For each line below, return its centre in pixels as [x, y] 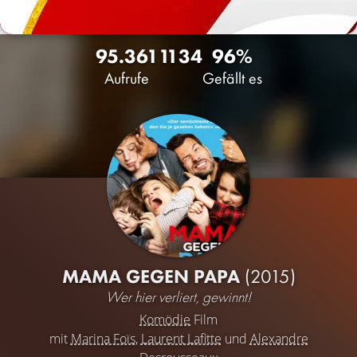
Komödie [165, 320]
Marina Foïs [103, 339]
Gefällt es [232, 78]
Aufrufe [127, 78]
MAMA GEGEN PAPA [153, 276]
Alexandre [279, 339]
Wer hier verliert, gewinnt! [178, 297]
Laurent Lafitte [181, 339]
